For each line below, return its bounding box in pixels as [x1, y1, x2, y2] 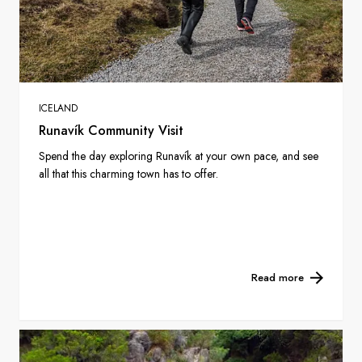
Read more [251, 269, 304, 285]
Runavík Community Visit [39, 120, 183, 140]
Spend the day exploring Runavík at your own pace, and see [39, 147, 318, 164]
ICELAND [39, 100, 78, 116]
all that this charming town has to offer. [39, 165, 218, 182]
